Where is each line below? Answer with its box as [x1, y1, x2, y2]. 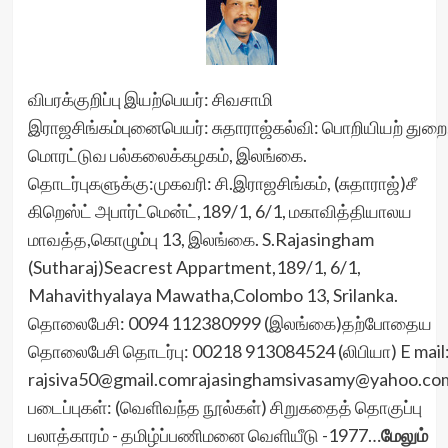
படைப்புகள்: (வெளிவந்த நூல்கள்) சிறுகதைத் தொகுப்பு [27, 396, 422, 418]
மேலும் [380, 424, 428, 446]
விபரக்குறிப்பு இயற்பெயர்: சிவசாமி [27, 88, 273, 110]
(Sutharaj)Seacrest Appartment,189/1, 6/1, [27, 256, 361, 278]
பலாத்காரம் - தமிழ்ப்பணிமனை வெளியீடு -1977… [27, 424, 381, 446]
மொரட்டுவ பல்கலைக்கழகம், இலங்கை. [27, 144, 307, 166]
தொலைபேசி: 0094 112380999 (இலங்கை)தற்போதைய [27, 312, 432, 334]
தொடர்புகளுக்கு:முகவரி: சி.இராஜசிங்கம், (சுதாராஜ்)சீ [27, 172, 417, 194]
